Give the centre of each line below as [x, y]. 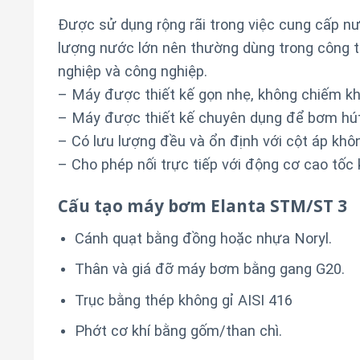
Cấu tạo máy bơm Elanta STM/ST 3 [202, 205]
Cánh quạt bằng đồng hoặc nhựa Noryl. [203, 238]
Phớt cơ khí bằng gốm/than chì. [178, 331]
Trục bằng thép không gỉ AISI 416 [183, 300]
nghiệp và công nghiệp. [133, 71]
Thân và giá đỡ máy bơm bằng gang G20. [209, 269]
